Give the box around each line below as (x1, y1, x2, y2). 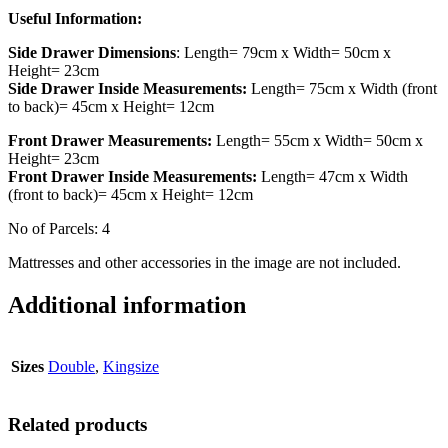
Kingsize (103, 358, 159, 376)
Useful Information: (8, 10, 142, 28)
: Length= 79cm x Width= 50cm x (176, 44, 391, 62)
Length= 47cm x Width (261, 168, 408, 186)
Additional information (8, 292, 246, 319)
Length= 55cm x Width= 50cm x (216, 132, 423, 150)
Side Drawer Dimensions (8, 44, 176, 62)
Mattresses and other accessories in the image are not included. (8, 254, 401, 272)
